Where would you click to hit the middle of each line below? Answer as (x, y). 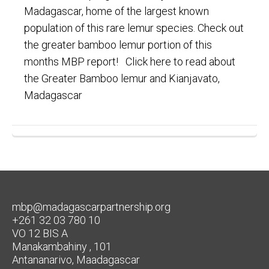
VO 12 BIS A (40, 233)
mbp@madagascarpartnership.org (91, 207)
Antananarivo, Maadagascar (76, 260)
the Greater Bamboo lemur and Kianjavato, (122, 78)
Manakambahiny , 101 (62, 246)
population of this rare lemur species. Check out (134, 28)
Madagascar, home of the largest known (116, 11)
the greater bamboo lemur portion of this (118, 45)
